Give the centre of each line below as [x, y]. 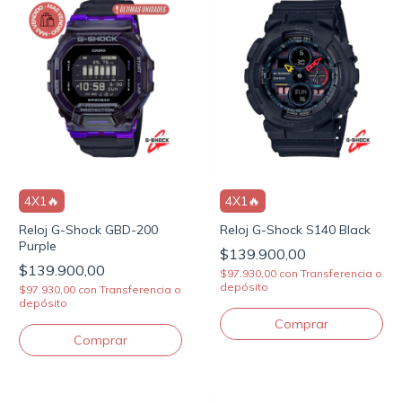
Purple [38, 246]
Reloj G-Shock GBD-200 [88, 230]
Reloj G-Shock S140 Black [295, 230]
